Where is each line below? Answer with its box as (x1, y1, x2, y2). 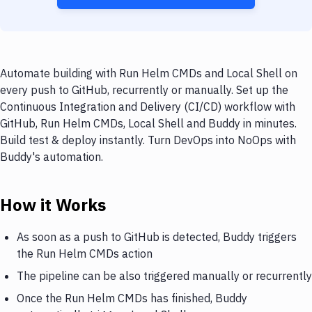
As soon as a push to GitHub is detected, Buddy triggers (17, 229, 297, 244)
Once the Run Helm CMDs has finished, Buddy (17, 290, 247, 305)
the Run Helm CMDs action (17, 246, 153, 260)
